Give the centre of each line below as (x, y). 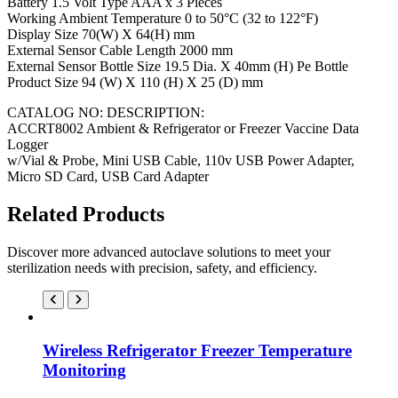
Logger (28, 144)
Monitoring (84, 370)
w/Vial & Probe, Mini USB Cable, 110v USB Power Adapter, (181, 160)
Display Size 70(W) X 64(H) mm (101, 34)
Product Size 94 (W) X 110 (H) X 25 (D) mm (135, 82)
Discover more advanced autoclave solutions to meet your (169, 251)
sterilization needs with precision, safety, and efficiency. (162, 267)
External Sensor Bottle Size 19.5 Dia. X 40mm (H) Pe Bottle (178, 66)
